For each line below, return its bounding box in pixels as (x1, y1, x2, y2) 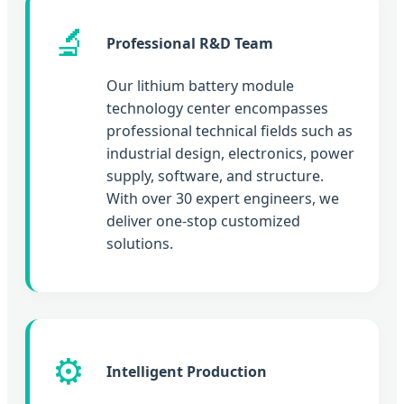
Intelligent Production (106, 361, 267, 381)
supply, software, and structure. (106, 165, 324, 186)
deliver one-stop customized (106, 210, 300, 231)
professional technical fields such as (106, 120, 353, 141)
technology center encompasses (106, 97, 328, 118)
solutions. (106, 233, 173, 253)
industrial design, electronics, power (106, 142, 354, 163)
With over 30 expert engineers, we (106, 188, 339, 208)
